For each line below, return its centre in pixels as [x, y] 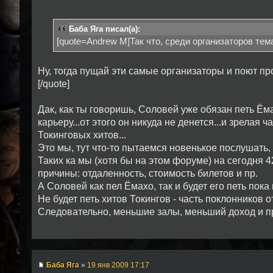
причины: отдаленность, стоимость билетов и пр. [148, 173]
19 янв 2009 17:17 [118, 265]
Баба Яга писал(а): [105, 29]
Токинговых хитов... [82, 135]
